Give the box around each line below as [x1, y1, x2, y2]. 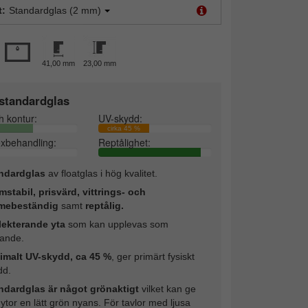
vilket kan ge [138, 283, 196, 294]
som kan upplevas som [65, 218, 168, 230]
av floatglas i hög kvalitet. [45, 167, 157, 179]
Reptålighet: [98, 135, 151, 149]
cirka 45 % [107, 124, 141, 132]
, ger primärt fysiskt [111, 250, 195, 262]
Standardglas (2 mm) [8, 4, 101, 16]
